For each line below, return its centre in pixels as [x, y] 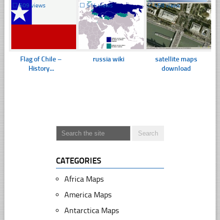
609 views [32, 5]
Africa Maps [84, 179]
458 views [167, 5]
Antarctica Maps [91, 210]
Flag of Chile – [41, 59]
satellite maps [176, 59]
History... [41, 68]
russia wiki [109, 59]
